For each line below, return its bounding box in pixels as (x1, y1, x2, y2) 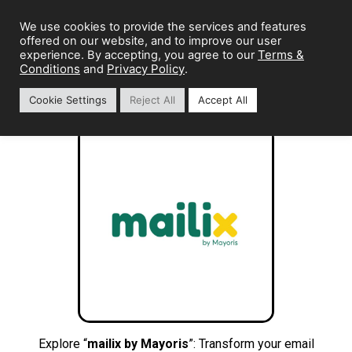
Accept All (198, 93, 247, 106)
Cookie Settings (29, 93, 107, 106)
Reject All (130, 93, 175, 106)
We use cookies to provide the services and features (20, 20, 306, 34)
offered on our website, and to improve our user (20, 34, 281, 48)
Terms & (258, 47, 304, 62)
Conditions (20, 61, 80, 76)
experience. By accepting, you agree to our (20, 48, 258, 62)
